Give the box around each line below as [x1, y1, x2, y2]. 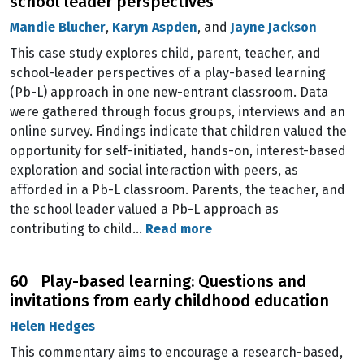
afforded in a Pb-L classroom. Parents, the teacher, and [10, 182, 345, 197]
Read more [145, 221, 212, 236]
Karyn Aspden [112, 19, 197, 35]
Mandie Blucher [10, 19, 106, 35]
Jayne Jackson [231, 19, 317, 35]
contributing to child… [10, 221, 145, 236]
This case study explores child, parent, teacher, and [10, 45, 321, 61]
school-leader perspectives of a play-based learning [10, 65, 326, 80]
